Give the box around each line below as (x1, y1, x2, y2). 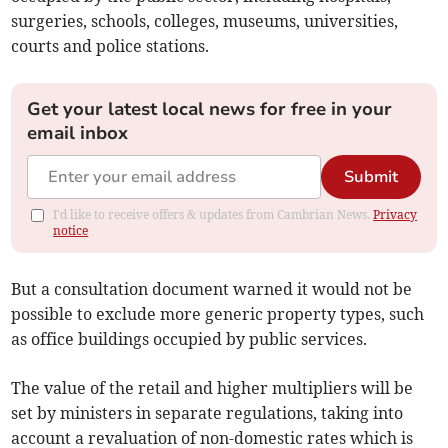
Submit (343, 166, 398, 189)
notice (53, 223, 89, 239)
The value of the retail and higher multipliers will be (11, 378, 414, 399)
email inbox (27, 121, 129, 146)
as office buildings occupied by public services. (11, 329, 368, 350)
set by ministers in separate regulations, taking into (11, 403, 404, 424)
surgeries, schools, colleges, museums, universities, (11, 11, 399, 32)
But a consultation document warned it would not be (11, 279, 413, 300)
